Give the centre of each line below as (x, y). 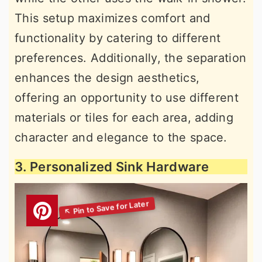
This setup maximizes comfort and (113, 18)
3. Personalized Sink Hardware (112, 167)
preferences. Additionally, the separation (131, 58)
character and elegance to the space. (121, 137)
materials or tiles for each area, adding (124, 118)
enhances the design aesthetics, (107, 78)
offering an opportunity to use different (127, 98)
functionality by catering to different (118, 38)
